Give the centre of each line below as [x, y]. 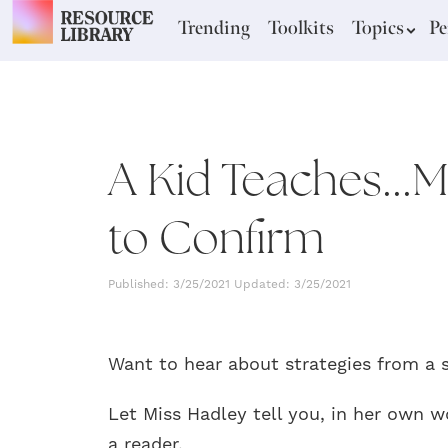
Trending [213, 28]
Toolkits [300, 28]
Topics [377, 28]
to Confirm [216, 237]
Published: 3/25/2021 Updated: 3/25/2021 [229, 284]
